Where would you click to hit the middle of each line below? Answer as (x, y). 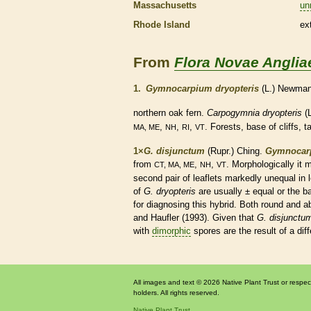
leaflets (208, 178)
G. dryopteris (170, 192)
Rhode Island (162, 24)
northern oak (160, 113)
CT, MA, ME (174, 165)
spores (207, 231)
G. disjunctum (174, 151)
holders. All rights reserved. (176, 293)
